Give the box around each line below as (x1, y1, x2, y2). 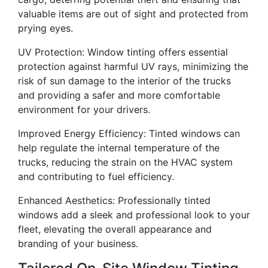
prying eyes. (18, 22, 73, 35)
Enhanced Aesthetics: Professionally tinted (18, 194, 211, 207)
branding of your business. (18, 237, 138, 250)
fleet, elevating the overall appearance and (18, 223, 212, 236)
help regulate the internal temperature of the (18, 142, 220, 154)
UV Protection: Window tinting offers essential (18, 46, 228, 59)
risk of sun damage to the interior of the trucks (18, 75, 231, 87)
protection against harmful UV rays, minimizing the (18, 60, 248, 73)
